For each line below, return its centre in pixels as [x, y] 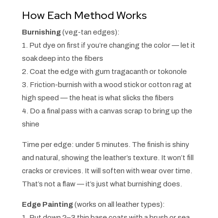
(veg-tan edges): [90, 32]
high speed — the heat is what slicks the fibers [98, 98]
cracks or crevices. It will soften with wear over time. [107, 171]
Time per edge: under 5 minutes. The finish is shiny [105, 145]
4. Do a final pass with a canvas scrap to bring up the [107, 111]
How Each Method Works [84, 16]
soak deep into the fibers [62, 59]
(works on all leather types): [119, 205]
